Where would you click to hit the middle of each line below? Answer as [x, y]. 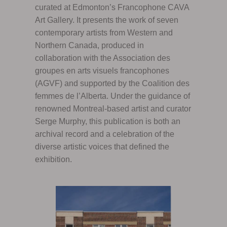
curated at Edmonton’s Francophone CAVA [112, 7]
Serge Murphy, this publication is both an [107, 121]
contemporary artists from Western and [104, 32]
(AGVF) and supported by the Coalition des [112, 83]
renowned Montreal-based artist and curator [113, 108]
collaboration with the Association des [102, 58]
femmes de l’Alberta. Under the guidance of [112, 96]
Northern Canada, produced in [89, 45]
